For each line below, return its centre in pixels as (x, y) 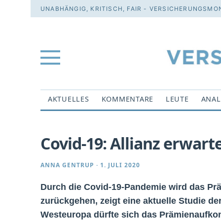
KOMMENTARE (127, 99)
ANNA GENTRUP (67, 165)
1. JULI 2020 (120, 165)
